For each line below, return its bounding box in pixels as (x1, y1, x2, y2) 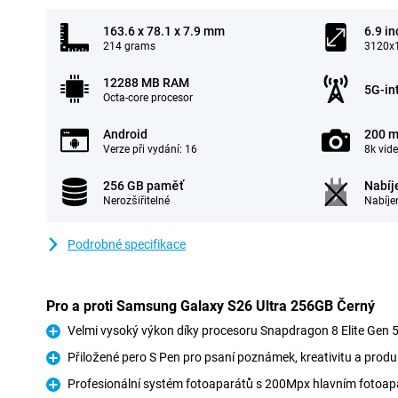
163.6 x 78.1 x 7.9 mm (103, 24, 225, 38)
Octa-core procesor (103, 92, 193, 104)
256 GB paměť (103, 179, 184, 193)
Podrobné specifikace (68, 237, 186, 251)
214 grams (103, 40, 155, 52)
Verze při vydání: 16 (103, 143, 197, 155)
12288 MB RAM (103, 76, 189, 90)
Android (103, 127, 147, 141)
